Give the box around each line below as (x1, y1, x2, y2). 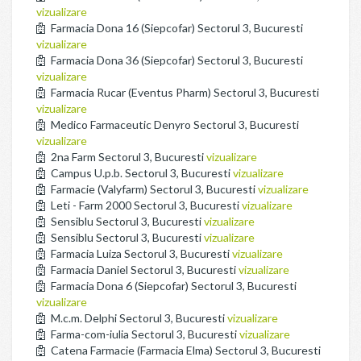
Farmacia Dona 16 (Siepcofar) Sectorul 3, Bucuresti (48, 21, 303, 35)
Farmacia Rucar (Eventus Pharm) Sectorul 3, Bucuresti (48, 85, 319, 99)
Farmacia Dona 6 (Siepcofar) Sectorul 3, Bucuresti (48, 279, 297, 293)
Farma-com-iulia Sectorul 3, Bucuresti (48, 327, 239, 341)
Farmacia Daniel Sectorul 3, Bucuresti (48, 263, 239, 276)
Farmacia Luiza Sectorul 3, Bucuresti (48, 247, 232, 260)
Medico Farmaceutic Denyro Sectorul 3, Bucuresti (48, 118, 299, 131)
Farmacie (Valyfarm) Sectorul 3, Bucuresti (48, 182, 258, 196)
